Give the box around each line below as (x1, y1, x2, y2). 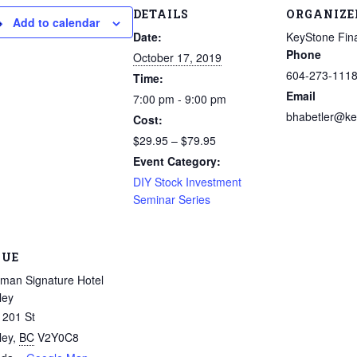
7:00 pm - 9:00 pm (132, 90, 226, 107)
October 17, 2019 (132, 49, 222, 65)
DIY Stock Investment (132, 173, 241, 190)
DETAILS (132, 6, 189, 22)
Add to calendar (12, 14, 100, 30)
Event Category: (132, 152, 221, 169)
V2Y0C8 (37, 328, 79, 345)
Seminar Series (132, 190, 210, 207)
